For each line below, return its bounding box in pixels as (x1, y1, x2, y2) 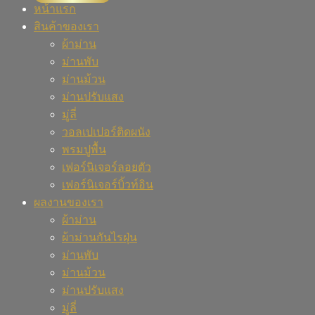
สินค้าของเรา (34, 20, 99, 32)
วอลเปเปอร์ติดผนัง (62, 125, 150, 138)
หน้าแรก (34, 2, 76, 15)
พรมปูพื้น (62, 143, 106, 155)
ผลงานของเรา (34, 195, 103, 208)
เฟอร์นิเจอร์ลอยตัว (62, 160, 151, 173)
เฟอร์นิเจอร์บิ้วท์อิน (62, 178, 153, 191)
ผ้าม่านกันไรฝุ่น (62, 231, 137, 243)
